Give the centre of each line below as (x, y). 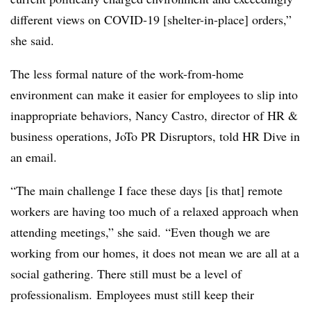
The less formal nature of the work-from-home (127, 74)
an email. (36, 157)
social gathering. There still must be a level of (126, 274)
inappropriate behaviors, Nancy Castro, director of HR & (154, 115)
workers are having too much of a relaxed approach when (154, 211)
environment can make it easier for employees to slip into (154, 94)
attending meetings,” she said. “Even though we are (140, 232)
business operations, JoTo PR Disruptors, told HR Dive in (155, 136)
